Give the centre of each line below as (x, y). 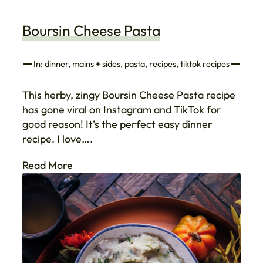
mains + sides (96, 64)
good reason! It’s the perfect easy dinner (117, 124)
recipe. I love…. (58, 139)
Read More (48, 166)
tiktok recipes (205, 64)
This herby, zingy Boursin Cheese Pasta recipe (129, 95)
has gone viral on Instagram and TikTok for (122, 110)
